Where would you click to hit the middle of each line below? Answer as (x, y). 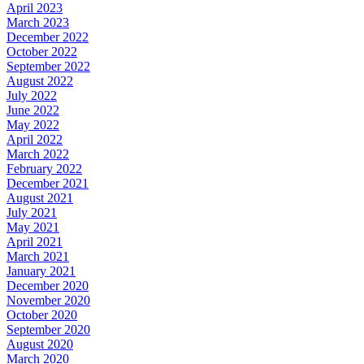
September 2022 (48, 67)
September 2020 (48, 330)
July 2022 (32, 96)
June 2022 (33, 110)
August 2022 (40, 81)
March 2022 (38, 154)
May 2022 (33, 125)
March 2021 (38, 257)
